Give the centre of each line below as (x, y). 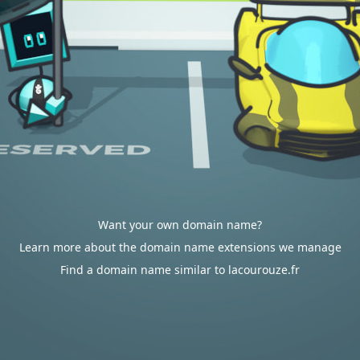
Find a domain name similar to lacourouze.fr (180, 270)
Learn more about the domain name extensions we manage (180, 247)
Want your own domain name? (180, 225)
